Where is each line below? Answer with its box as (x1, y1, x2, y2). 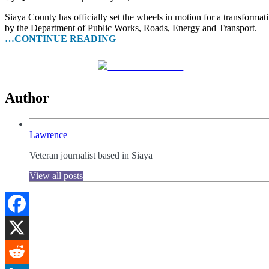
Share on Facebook (110, 61, 184, 72)
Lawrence (29, 130, 67, 141)
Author (5, 90, 49, 106)
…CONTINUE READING (5, 34, 116, 44)
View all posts (29, 171, 83, 181)
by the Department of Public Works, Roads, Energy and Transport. (5, 23, 257, 34)
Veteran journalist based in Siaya (29, 150, 153, 161)
